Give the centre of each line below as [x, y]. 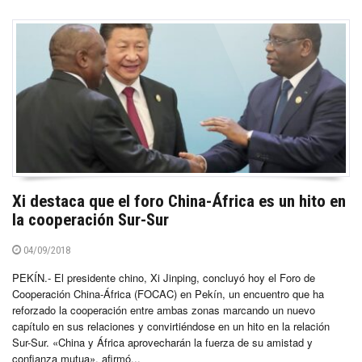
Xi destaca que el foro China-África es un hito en [179, 201]
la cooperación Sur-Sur [90, 219]
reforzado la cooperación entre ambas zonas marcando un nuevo [164, 309]
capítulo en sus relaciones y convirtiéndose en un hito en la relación [171, 326]
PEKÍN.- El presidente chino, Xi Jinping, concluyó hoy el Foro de [164, 277]
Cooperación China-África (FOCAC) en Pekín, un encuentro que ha [168, 293]
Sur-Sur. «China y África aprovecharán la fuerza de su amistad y [162, 342]
